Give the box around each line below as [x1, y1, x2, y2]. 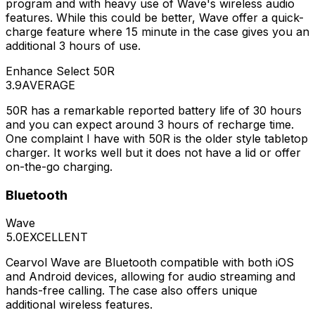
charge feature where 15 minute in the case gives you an [6, 25, 309, 39]
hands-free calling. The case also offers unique [6, 283, 257, 298]
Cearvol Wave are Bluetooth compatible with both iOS [6, 255, 294, 270]
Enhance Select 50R [6, 64, 115, 79]
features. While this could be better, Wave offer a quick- [6, 11, 304, 25]
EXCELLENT [22, 230, 88, 245]
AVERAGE [22, 78, 75, 93]
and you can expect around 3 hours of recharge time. [6, 117, 294, 132]
